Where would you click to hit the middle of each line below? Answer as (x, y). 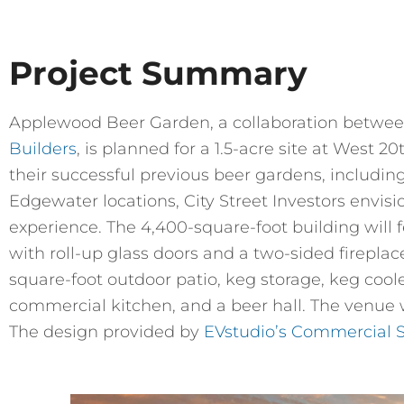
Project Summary (158, 73)
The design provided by (106, 332)
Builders (43, 149)
